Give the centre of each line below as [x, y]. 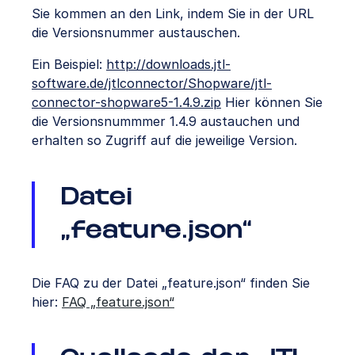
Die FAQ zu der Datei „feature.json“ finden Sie [171, 282]
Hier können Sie [272, 102]
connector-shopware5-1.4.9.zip [126, 102]
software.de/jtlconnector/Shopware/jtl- [152, 83]
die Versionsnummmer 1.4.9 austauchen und [166, 121]
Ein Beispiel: [69, 64]
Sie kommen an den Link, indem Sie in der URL [173, 13]
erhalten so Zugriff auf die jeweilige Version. [164, 140]
